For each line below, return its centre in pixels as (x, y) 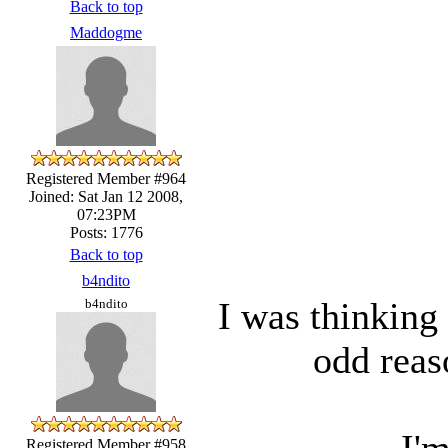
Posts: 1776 (106, 232)
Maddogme (106, 32)
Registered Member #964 (106, 178)
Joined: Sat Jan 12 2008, (106, 196)
